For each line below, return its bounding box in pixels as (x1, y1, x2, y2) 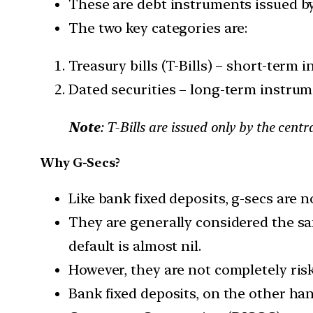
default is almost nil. (68, 237, 201, 254)
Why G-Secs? (41, 154, 120, 170)
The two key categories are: (68, 19, 248, 36)
